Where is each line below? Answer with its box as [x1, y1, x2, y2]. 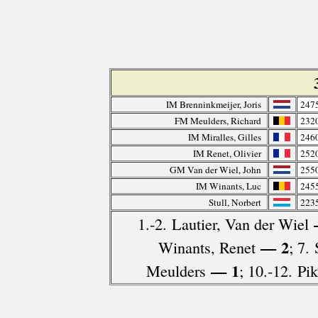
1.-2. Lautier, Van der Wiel [137, 213, 309, 235]
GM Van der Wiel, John [169, 163, 261, 177]
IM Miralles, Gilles [187, 131, 261, 144]
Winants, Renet [158, 236, 256, 258]
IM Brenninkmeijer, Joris [165, 98, 261, 111]
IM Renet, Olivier [192, 147, 261, 160]
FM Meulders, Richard [174, 114, 261, 128]
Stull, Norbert [208, 196, 261, 209]
